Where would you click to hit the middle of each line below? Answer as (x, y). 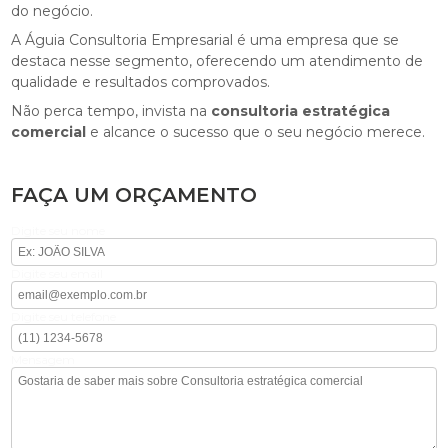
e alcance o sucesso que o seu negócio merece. (256, 132)
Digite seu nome (58, 231)
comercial (49, 132)
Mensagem (43, 360)
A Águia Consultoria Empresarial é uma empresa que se (205, 40)
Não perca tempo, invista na (111, 111)
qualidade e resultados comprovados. (141, 82)
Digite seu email (57, 274)
